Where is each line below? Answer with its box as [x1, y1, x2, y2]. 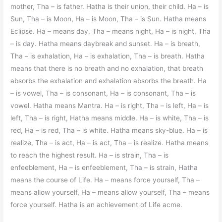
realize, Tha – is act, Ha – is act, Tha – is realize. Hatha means [10, 138, 209, 147]
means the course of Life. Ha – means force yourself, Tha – [10, 175, 200, 184]
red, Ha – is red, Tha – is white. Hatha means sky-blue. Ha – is [10, 126, 208, 134]
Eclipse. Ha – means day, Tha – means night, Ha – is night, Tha [10, 27, 211, 35]
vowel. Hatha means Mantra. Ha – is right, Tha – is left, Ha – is [10, 101, 209, 110]
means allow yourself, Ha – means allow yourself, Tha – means [10, 188, 210, 196]
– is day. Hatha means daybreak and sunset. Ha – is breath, [10, 39, 201, 48]
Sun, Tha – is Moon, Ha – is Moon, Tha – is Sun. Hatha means [10, 14, 207, 23]
